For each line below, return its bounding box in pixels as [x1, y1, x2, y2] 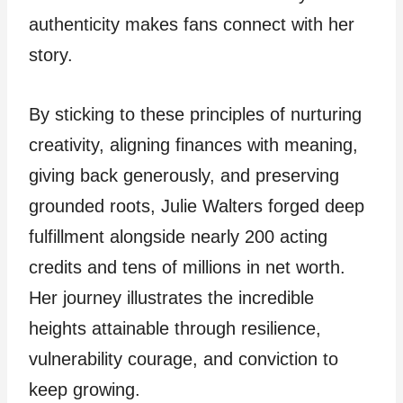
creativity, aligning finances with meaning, [29, 135, 358, 156]
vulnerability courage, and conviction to [29, 349, 338, 370]
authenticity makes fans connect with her [29, 14, 354, 35]
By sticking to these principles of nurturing [29, 104, 362, 125]
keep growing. [29, 380, 140, 400]
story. [29, 45, 73, 66]
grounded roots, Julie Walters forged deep [29, 196, 364, 217]
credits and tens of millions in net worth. [29, 257, 345, 278]
